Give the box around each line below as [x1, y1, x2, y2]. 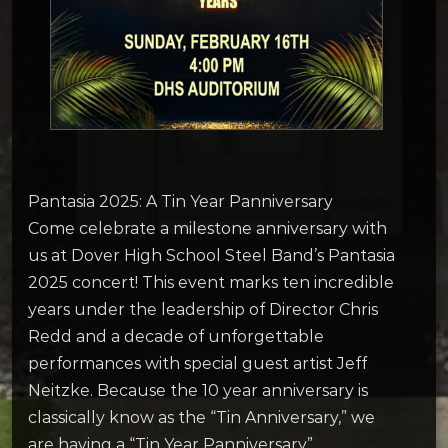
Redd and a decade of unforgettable [28, 326, 324, 346]
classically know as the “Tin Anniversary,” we [28, 407, 375, 427]
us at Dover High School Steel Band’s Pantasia [28, 245, 395, 265]
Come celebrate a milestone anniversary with [28, 218, 387, 238]
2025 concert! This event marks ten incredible [28, 272, 394, 292]
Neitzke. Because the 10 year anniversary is [28, 380, 368, 400]
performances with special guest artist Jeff [28, 353, 367, 373]
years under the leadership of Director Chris [28, 299, 378, 319]
